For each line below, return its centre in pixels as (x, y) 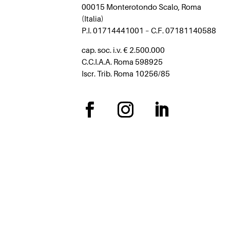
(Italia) (93, 19)
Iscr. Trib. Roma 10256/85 (126, 74)
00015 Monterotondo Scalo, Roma (142, 7)
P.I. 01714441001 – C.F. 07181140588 (149, 31)
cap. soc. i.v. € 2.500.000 (123, 50)
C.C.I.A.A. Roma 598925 (122, 62)
